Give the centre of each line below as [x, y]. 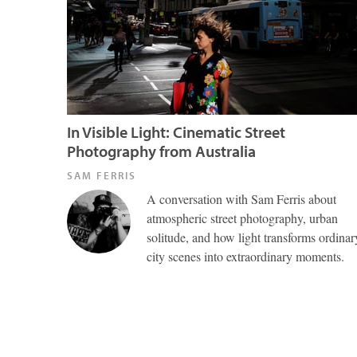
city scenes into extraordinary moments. [245, 256]
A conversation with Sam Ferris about [241, 199]
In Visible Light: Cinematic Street [176, 132]
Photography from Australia [161, 151]
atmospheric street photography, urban [242, 218]
